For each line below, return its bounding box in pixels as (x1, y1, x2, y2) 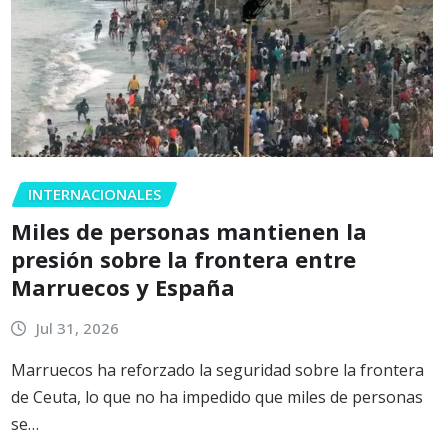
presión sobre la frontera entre (11, 243, 356, 274)
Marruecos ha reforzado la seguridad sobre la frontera (11, 359, 424, 382)
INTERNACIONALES (28, 184, 161, 205)
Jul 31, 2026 (35, 317, 119, 338)
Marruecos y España (11, 271, 235, 302)
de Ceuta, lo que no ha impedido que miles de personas (11, 386, 423, 409)
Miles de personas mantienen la (11, 215, 367, 246)
